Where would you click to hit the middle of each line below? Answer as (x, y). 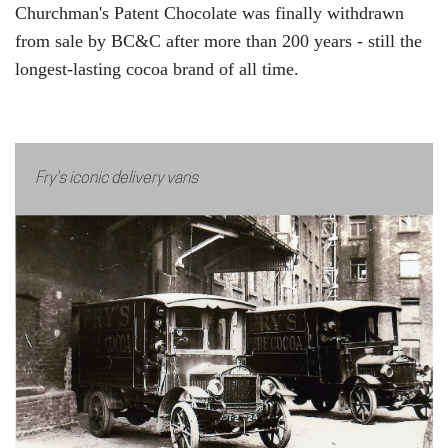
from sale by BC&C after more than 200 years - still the (218, 40)
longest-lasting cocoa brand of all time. (157, 68)
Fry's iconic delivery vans (116, 178)
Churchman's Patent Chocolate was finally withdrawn (209, 12)
